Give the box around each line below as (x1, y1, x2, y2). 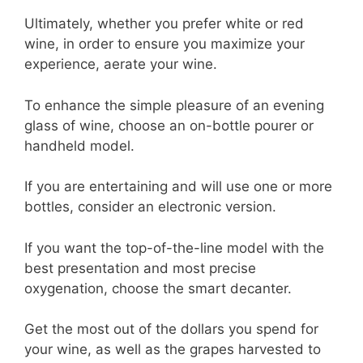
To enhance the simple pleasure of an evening (24, 96, 324, 113)
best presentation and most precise (24, 259, 256, 276)
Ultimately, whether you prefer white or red (24, 15, 304, 32)
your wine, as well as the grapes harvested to (24, 341, 321, 358)
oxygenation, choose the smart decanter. (24, 280, 292, 297)
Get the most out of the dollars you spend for (24, 321, 318, 338)
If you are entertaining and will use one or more (24, 178, 332, 195)
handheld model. (24, 137, 135, 154)
